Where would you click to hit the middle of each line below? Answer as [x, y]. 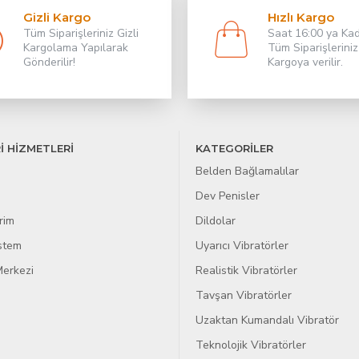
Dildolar [216, 221]
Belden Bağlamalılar [247, 171]
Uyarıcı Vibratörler [242, 246]
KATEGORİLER [234, 148]
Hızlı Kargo [301, 17]
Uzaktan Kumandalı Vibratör [267, 320]
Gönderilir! [49, 62]
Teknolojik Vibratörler [251, 345]
